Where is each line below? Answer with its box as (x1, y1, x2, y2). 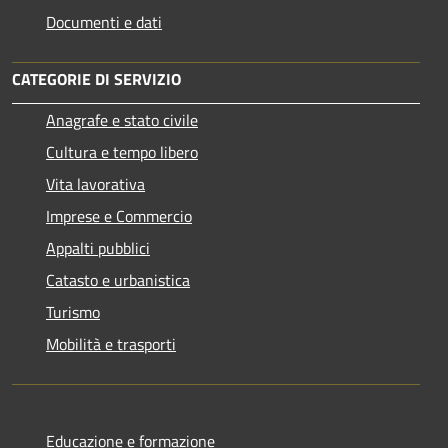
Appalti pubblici (46, 236, 150, 261)
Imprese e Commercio (46, 204, 192, 229)
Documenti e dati (46, 10, 162, 35)
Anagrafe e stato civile (46, 108, 198, 133)
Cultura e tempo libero (46, 140, 198, 165)
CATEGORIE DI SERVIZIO (12, 67, 181, 92)
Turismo (46, 300, 100, 325)
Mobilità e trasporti (46, 332, 176, 357)
